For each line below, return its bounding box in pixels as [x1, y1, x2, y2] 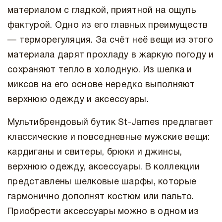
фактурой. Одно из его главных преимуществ [7, 21, 208, 30]
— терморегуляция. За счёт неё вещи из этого [7, 36, 214, 45]
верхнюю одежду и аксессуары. [7, 96, 149, 104]
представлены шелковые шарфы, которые [7, 178, 197, 186]
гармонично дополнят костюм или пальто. [7, 193, 194, 201]
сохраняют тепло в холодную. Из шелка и [7, 66, 192, 74]
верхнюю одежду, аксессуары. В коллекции [7, 163, 200, 171]
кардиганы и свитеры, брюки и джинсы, [7, 148, 182, 157]
